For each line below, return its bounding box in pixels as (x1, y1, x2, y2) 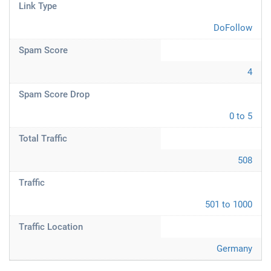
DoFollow (214, 22, 252, 33)
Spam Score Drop (19, 89, 90, 100)
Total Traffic (19, 133, 67, 144)
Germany (217, 243, 252, 254)
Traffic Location (19, 221, 83, 232)
